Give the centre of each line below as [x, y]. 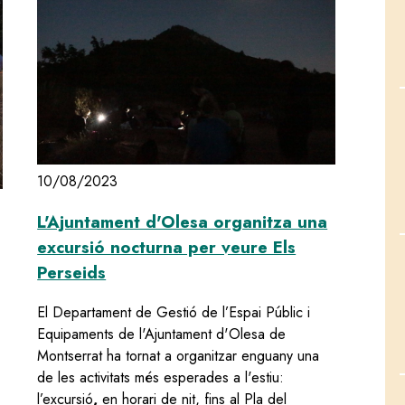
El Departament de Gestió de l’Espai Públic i [174, 313]
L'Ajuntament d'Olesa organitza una [183, 221]
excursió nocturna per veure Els [167, 247]
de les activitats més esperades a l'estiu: [161, 378]
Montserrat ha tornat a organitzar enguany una [179, 356]
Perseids [72, 272]
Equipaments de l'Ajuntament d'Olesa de [162, 334]
